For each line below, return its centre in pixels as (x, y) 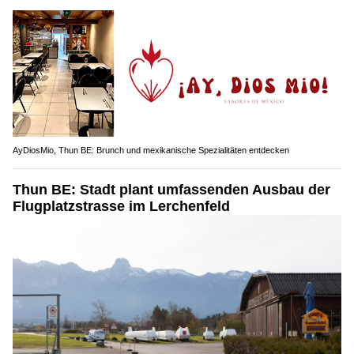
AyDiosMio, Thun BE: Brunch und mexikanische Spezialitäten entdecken (151, 150)
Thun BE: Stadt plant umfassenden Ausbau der (171, 189)
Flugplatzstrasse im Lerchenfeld (121, 206)
